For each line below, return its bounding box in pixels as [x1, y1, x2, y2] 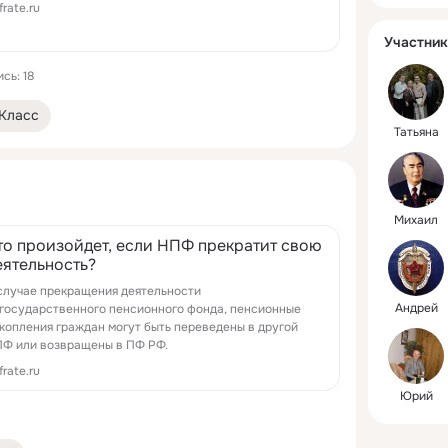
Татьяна [393, 124, 439, 140]
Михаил [394, 212, 438, 228]
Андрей [394, 300, 438, 316]
